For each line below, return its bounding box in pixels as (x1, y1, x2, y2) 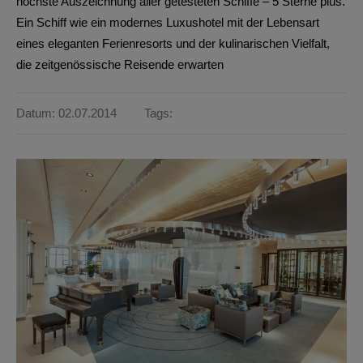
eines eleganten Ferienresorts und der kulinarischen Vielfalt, (16, 36, 330, 50)
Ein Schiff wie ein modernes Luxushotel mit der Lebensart (16, 15, 319, 29)
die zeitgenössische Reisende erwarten (16, 58, 224, 71)
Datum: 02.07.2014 (16, 106, 117, 121)
